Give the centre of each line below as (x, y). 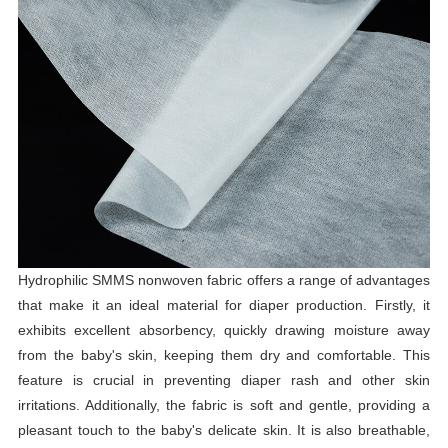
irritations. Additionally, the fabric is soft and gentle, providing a (224, 404)
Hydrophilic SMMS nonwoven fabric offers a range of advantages (224, 279)
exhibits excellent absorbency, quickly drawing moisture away (224, 329)
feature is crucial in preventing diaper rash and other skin (224, 379)
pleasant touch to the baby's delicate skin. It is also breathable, (224, 429)
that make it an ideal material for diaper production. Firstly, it (224, 304)
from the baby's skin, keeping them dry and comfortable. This (224, 354)
